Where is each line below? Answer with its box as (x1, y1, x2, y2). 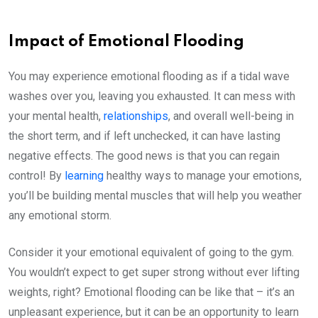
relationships (101, 109, 168, 123)
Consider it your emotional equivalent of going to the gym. (9, 246, 294, 259)
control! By (9, 169, 62, 182)
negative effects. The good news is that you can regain (9, 149, 280, 163)
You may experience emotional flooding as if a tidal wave (9, 70, 290, 83)
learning (62, 169, 104, 182)
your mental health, (9, 109, 101, 123)
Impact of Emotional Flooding (9, 34, 248, 50)
